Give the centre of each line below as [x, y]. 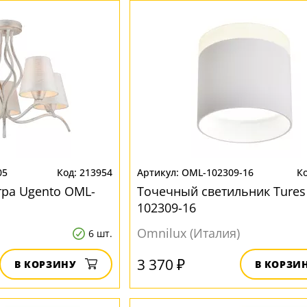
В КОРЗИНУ [45, 264]
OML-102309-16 [217, 172]
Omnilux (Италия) [188, 233]
